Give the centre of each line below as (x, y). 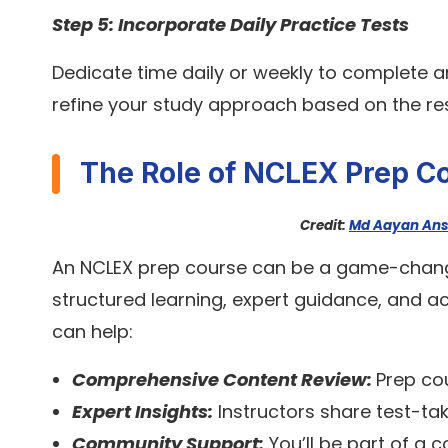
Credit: (324, 225)
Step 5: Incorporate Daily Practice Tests (230, 25)
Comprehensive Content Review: (224, 380)
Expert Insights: (142, 412)
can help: (92, 332)
